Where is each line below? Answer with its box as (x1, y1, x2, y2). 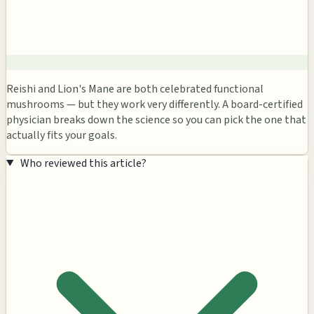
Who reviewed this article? (20, 155, 146, 171)
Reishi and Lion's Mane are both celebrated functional (6, 81, 264, 97)
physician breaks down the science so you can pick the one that (6, 111, 306, 128)
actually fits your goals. (6, 127, 117, 143)
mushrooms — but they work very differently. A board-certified (6, 96, 303, 112)
